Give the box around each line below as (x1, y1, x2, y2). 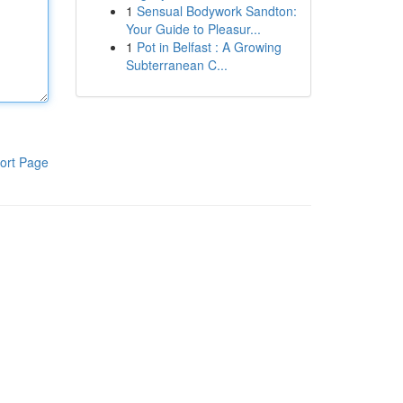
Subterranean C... (125, 56, 228, 74)
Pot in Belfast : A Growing (136, 38, 282, 56)
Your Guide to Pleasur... (125, 20, 261, 38)
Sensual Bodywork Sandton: (136, 2, 297, 20)
